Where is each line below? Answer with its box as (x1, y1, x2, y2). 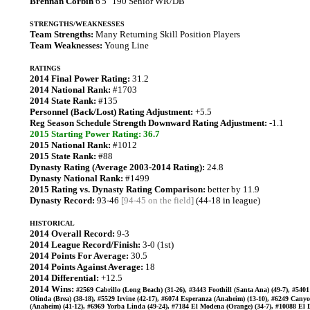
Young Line (102, 40, 149, 51)
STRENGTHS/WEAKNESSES (30, 20, 125, 28)
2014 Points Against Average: (30, 262, 143, 272)
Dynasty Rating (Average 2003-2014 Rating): (30, 162, 205, 172)
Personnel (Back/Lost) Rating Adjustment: (30, 107, 193, 117)
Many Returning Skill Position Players (93, 29, 240, 39)
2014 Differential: (30, 273, 99, 283)
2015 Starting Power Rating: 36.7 (30, 129, 160, 139)
